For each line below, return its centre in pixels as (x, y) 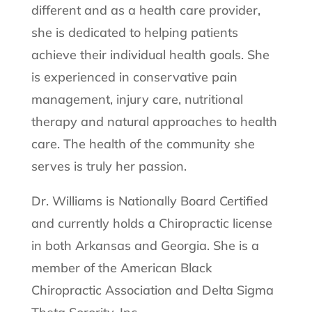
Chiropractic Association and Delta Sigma (152, 290)
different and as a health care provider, (146, 10)
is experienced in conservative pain (134, 77)
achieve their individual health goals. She (150, 55)
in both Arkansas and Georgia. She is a (145, 246)
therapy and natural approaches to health (154, 122)
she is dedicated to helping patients (134, 33)
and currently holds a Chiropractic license (151, 224)
